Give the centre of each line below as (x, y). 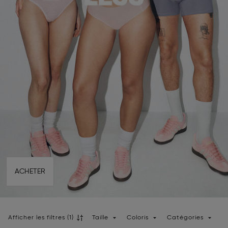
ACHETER (30, 172)
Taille (100, 218)
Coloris (138, 218)
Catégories (186, 218)
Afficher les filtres (37, 218)
